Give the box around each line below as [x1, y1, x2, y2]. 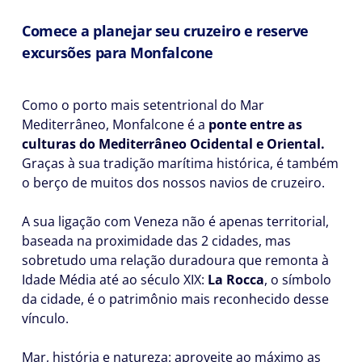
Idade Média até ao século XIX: [22, 271, 208, 288]
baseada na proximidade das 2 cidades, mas [22, 232, 291, 250]
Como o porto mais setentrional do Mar [22, 96, 264, 114]
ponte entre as [208, 116, 302, 133]
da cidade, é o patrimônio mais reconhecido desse [22, 290, 329, 308]
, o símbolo [264, 271, 331, 288]
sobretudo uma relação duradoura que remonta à [22, 251, 329, 269]
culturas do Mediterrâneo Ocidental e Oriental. [22, 135, 325, 153]
